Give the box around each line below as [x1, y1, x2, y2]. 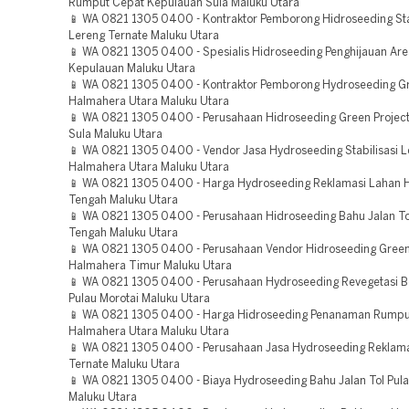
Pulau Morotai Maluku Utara [68, 294, 210, 304]
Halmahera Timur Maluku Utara [68, 261, 232, 271]
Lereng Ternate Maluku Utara [68, 31, 219, 41]
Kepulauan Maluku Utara [68, 64, 195, 74]
